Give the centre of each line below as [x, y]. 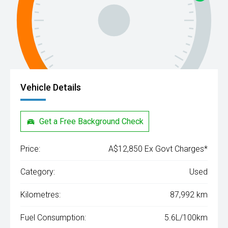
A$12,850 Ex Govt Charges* [158, 149]
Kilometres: [40, 195]
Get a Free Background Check [92, 121]
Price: [30, 149]
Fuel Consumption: [53, 218]
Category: [38, 172]
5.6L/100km [186, 218]
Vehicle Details [51, 87]
